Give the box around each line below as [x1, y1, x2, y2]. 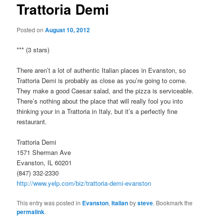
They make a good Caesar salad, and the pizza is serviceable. [17, 86, 194, 95]
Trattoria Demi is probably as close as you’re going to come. [17, 75, 187, 85]
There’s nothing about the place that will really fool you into [17, 96, 183, 106]
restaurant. [17, 116, 47, 126]
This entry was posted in [17, 198, 83, 207]
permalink [17, 207, 45, 217]
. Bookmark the [153, 198, 193, 207]
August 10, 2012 [45, 25, 90, 34]
